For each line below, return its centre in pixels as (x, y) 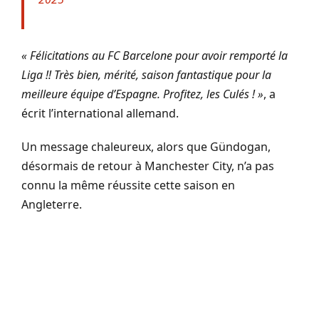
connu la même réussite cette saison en (128, 185)
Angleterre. (52, 205)
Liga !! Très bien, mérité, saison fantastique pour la (146, 75)
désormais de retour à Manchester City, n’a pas (148, 166)
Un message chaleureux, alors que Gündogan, (146, 147)
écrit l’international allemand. (100, 114)
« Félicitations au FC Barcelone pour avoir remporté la (155, 56)
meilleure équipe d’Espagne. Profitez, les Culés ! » (142, 94)
